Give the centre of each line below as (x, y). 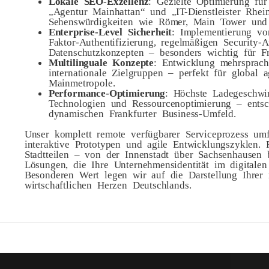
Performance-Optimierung (107, 92)
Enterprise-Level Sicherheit (110, 31)
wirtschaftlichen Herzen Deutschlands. (108, 184)
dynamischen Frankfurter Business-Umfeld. (142, 112)
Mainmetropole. (82, 82)
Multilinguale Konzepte (101, 61)
